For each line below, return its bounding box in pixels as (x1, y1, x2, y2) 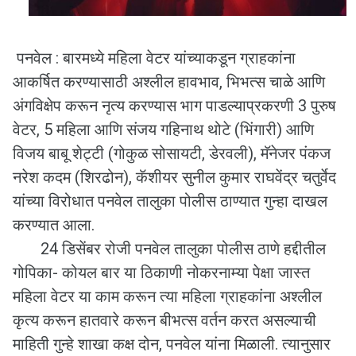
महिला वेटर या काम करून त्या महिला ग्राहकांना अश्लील (13, 287, 322, 307)
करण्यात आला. (13, 215, 95, 235)
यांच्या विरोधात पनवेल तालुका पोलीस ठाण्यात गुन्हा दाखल (13, 192, 327, 211)
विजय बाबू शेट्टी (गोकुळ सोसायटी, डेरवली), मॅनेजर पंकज (13, 144, 331, 164)
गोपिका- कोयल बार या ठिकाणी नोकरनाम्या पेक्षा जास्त (13, 263, 310, 283)
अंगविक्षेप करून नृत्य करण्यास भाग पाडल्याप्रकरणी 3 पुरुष (13, 96, 336, 116)
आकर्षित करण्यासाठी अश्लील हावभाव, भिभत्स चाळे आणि (13, 72, 325, 92)
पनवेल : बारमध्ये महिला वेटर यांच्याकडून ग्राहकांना (13, 48, 296, 68)
